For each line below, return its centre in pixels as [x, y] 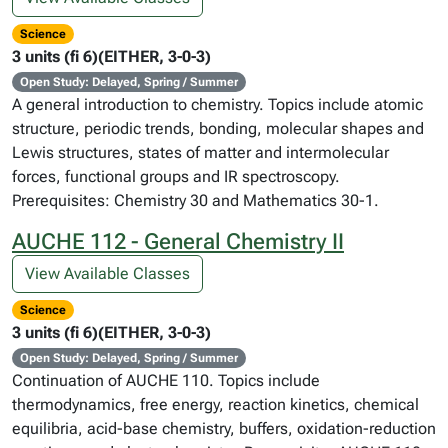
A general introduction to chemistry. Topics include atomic [217, 104]
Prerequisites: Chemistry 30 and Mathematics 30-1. [195, 200]
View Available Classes [107, 273]
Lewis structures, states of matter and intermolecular [200, 152]
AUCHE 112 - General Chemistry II [178, 241]
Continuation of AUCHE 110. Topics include [166, 380]
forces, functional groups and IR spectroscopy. [176, 176]
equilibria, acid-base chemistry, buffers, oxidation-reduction [224, 428]
